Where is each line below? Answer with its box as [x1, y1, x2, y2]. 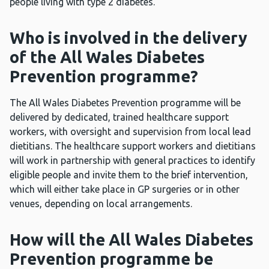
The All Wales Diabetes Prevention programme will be [10, 97, 241, 109]
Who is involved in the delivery [10, 29, 247, 47]
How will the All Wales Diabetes [10, 231, 253, 249]
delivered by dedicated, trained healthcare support [10, 112, 229, 123]
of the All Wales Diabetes [10, 48, 205, 67]
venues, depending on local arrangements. [10, 198, 192, 210]
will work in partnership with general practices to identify [10, 155, 255, 166]
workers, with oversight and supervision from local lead [10, 126, 251, 138]
